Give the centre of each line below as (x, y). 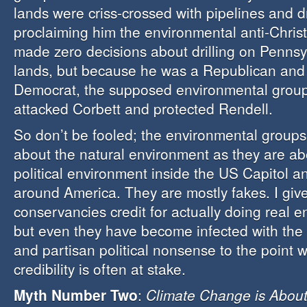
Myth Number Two (76, 295)
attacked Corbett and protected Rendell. (143, 108)
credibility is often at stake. (100, 269)
